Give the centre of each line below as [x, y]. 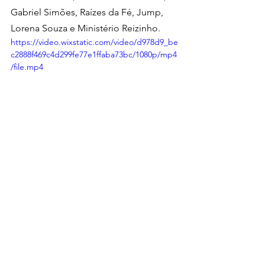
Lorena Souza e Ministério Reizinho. [85, 28]
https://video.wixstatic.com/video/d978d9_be [94, 42]
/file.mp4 [27, 67]
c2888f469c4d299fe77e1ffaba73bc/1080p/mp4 [94, 54]
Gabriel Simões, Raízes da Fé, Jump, [88, 12]
